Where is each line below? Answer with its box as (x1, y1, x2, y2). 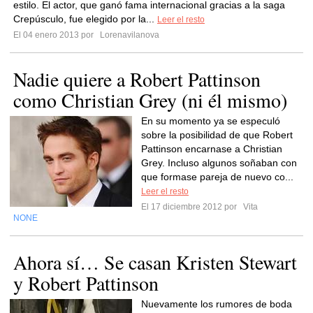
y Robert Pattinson (13, 270, 159, 296)
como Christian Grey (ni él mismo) (13, 87, 287, 113)
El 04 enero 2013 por (13, 30, 98, 40)
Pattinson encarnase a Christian (141, 143, 282, 154)
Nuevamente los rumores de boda (141, 298, 292, 310)
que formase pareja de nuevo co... (141, 171, 293, 182)
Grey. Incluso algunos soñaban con (141, 157, 297, 168)
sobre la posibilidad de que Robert (141, 129, 293, 140)
